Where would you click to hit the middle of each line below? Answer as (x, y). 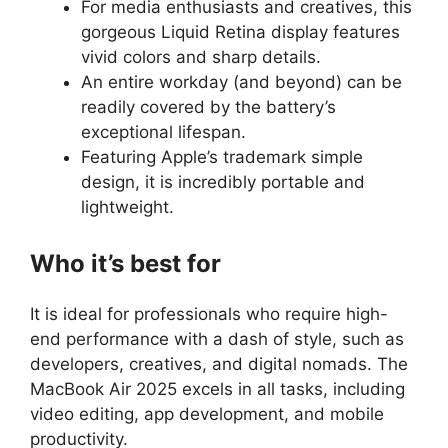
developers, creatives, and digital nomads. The (219, 363)
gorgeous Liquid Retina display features (240, 32)
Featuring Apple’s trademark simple (222, 157)
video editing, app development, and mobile (207, 413)
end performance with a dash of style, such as (217, 338)
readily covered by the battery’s (208, 107)
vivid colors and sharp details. (201, 57)
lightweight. (127, 207)
